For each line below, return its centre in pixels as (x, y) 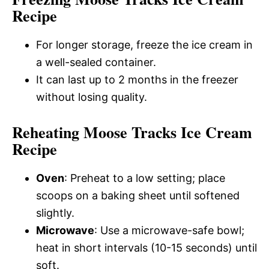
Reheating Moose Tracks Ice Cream (132, 132)
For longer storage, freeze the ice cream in (144, 44)
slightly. (55, 213)
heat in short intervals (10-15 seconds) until (147, 247)
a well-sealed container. (96, 62)
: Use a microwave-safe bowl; (169, 230)
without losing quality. (92, 97)
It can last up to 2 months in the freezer (137, 79)
